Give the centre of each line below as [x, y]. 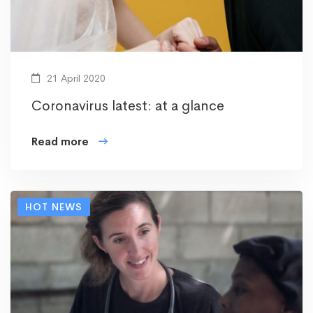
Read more [60, 142]
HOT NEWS [54, 207]
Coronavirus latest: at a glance [128, 106]
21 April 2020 [75, 79]
